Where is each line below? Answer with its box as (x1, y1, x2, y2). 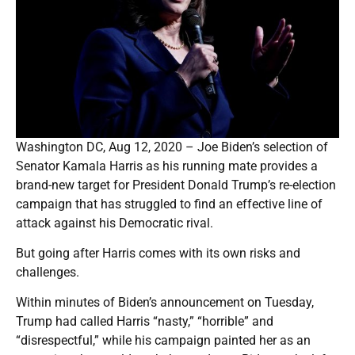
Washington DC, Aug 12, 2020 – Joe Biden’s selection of (16, 139, 328, 155)
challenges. (16, 264, 79, 280)
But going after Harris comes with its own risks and (16, 245, 300, 261)
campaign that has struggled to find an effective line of (16, 196, 323, 212)
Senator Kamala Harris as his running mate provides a (16, 158, 318, 174)
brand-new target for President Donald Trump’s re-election (16, 177, 336, 193)
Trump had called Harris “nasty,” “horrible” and (16, 313, 273, 329)
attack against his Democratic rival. (16, 215, 213, 231)
